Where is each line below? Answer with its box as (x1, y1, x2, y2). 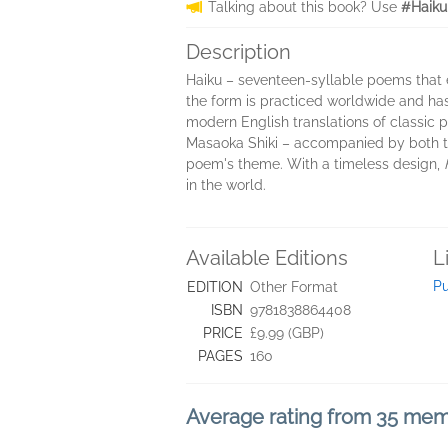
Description (186, 40, 291, 64)
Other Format (250, 279, 338, 295)
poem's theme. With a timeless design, (186, 156, 444, 172)
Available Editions (186, 246, 348, 270)
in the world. (186, 177, 266, 193)
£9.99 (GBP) (250, 325, 324, 341)
